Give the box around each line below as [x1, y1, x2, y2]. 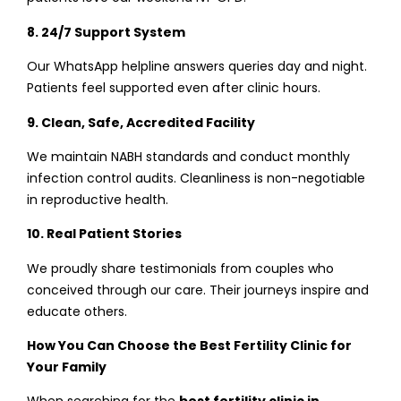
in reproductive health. [27, 190, 168, 209]
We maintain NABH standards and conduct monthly [27, 147, 350, 166]
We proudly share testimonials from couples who [27, 259, 334, 277]
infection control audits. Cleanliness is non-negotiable [27, 168, 365, 187]
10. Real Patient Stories [27, 225, 182, 243]
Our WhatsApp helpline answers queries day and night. [27, 57, 367, 76]
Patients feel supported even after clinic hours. [27, 79, 320, 98]
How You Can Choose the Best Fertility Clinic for [27, 337, 352, 355]
